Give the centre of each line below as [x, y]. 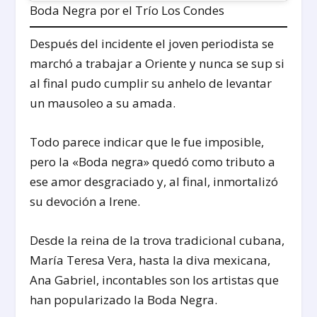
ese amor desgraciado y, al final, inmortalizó [154, 181]
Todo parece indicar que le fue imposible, [147, 142]
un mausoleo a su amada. [103, 103]
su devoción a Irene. [85, 201]
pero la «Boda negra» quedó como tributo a [153, 161]
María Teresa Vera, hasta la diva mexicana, [150, 260]
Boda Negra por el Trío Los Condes [127, 10]
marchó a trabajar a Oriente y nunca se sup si [157, 63]
